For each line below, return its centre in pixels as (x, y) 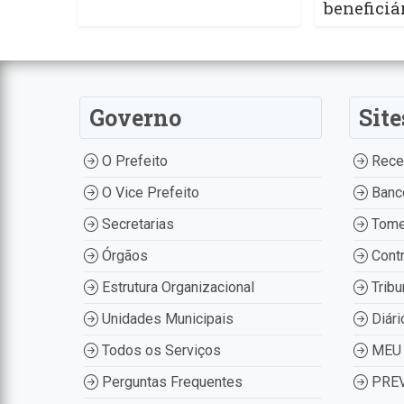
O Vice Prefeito (148, 193)
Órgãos (123, 256)
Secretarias (136, 225)
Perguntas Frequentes (170, 382)
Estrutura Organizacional (176, 288)
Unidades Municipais (165, 319)
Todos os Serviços (159, 351)
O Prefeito (133, 161)
